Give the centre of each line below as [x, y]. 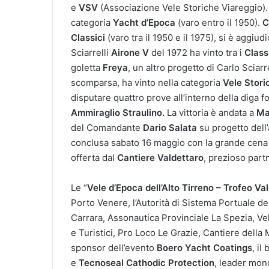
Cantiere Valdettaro [160, 157]
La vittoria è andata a [210, 112]
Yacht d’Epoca [144, 22]
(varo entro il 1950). [219, 22]
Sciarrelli [91, 52]
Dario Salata [170, 127]
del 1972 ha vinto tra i [197, 52]
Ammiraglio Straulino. [118, 112]
